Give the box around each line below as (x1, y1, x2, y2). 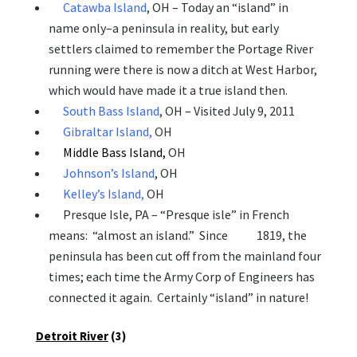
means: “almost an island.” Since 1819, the (48, 227, 307, 244)
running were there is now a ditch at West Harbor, (48, 61, 317, 78)
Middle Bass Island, (55, 144, 166, 161)
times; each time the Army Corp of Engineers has (48, 269, 315, 285)
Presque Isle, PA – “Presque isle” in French (48, 206, 289, 223)
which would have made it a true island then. (48, 82, 288, 99)
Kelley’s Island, (60, 186, 147, 202)
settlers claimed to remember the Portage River (48, 41, 313, 57)
